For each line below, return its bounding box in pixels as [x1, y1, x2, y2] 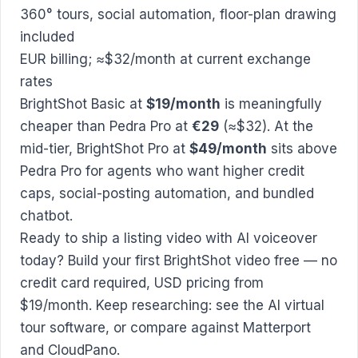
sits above [267, 141, 337, 157]
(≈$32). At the [219, 118, 313, 135]
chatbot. [20, 208, 73, 225]
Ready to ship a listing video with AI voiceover [20, 230, 317, 247]
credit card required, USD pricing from [20, 275, 264, 292]
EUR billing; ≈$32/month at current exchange [20, 51, 311, 68]
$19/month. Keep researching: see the [20, 297, 268, 314]
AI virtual [268, 297, 324, 314]
